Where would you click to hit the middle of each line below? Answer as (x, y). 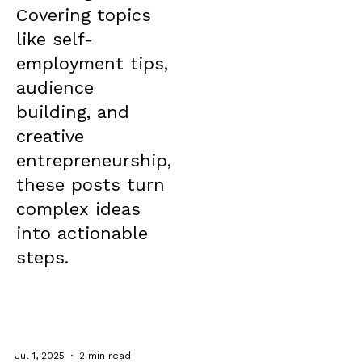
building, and (73, 112)
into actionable (82, 234)
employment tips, (92, 64)
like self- (55, 40)
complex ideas (78, 209)
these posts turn (90, 185)
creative (50, 137)
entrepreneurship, (94, 161)
